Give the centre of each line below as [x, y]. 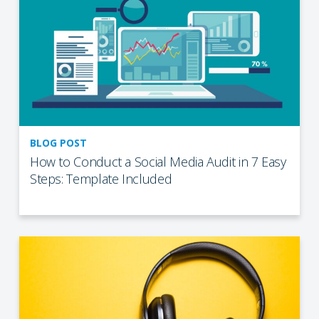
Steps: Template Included [101, 178]
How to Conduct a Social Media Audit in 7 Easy [158, 161]
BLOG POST [58, 142]
